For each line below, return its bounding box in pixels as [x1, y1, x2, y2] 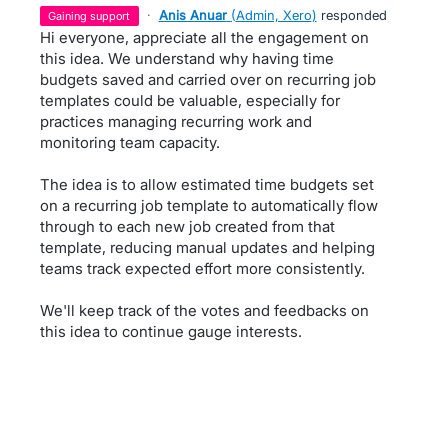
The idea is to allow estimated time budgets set [40, 174, 374, 194]
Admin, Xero [235, 6, 312, 23]
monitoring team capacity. [40, 132, 220, 152]
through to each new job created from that [40, 216, 335, 236]
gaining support [56, 8, 131, 23]
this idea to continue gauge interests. [40, 321, 302, 341]
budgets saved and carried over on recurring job [40, 69, 376, 89]
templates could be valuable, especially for [40, 90, 340, 110]
